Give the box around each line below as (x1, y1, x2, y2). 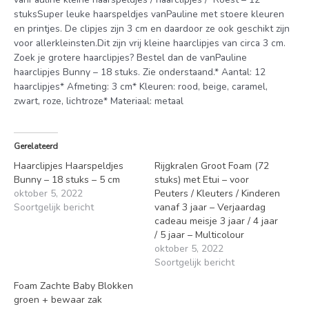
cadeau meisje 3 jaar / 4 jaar (154, 215, 278, 228)
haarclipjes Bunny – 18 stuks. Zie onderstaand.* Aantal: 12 (14, 65, 266, 79)
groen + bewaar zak (14, 293, 102, 307)
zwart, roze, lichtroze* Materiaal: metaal (14, 94, 183, 108)
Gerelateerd (14, 141, 58, 152)
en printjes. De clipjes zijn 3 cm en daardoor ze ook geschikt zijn (14, 21, 290, 35)
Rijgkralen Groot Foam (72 (154, 159, 269, 173)
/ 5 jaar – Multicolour (154, 228, 244, 242)
